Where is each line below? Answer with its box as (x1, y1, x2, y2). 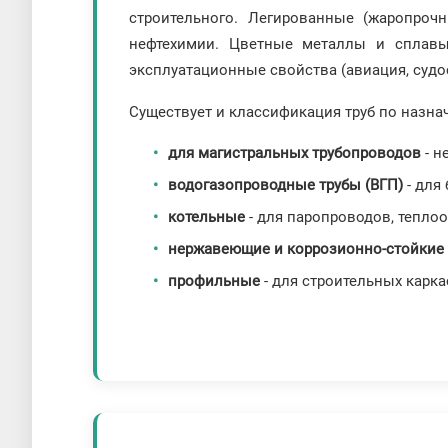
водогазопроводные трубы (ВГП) (168, 176, 404, 195)
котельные (168, 208, 246, 227)
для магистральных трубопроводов (168, 144, 422, 163)
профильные (168, 272, 261, 291)
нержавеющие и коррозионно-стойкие (168, 240, 445, 259)
